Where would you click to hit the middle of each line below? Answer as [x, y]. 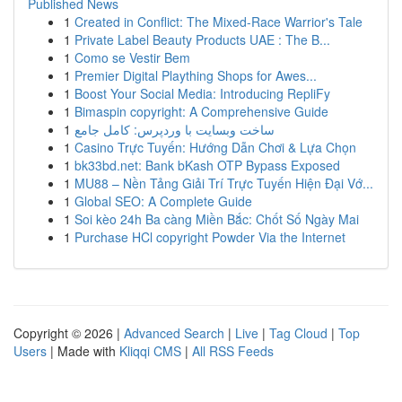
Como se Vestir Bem [132, 57]
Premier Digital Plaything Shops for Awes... [196, 75]
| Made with [83, 351]
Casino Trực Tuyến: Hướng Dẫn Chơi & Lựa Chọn [215, 147]
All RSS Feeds [233, 351]
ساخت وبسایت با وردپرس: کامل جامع [175, 129]
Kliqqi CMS [150, 351]
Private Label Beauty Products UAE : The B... [202, 39]
